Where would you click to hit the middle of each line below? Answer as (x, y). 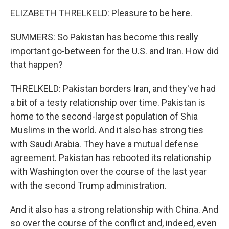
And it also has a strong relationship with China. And (114, 209)
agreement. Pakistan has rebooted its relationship (111, 158)
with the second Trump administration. (88, 185)
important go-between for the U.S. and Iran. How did (114, 51)
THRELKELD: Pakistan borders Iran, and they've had (113, 89)
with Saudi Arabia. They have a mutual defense (104, 144)
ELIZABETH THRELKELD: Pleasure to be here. (101, 13)
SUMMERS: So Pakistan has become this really (104, 37)
